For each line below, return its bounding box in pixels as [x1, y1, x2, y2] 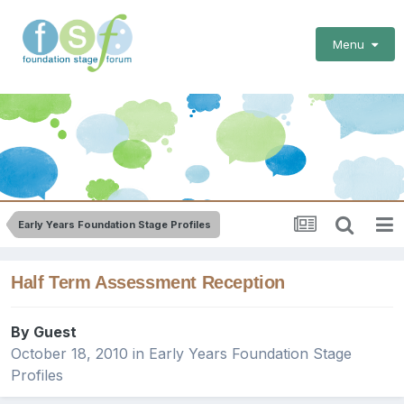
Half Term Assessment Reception [11, 272, 285, 293]
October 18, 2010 [11, 344, 128, 363]
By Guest [11, 323, 77, 342]
